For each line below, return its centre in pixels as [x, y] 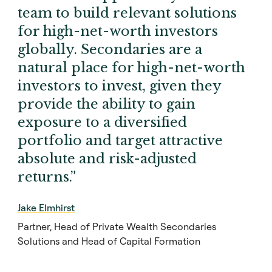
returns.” [47, 177]
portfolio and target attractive [120, 141]
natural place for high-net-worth [131, 68]
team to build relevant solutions [127, 13]
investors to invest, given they [119, 86]
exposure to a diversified [102, 123]
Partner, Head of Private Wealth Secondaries [117, 227]
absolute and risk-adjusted [107, 159]
